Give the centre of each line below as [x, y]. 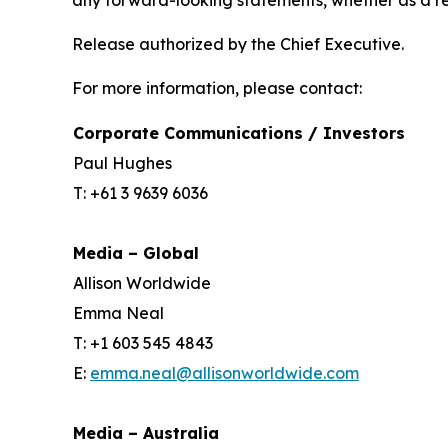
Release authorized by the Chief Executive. [238, 44]
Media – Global [136, 253]
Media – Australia [146, 433]
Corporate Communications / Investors [239, 133]
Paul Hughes [122, 163]
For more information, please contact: [217, 88]
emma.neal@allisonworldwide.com [224, 373]
